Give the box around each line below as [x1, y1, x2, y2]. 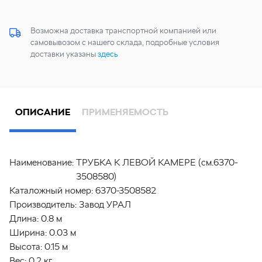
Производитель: [9, 199, 77, 211]
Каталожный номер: [9, 185, 93, 196]
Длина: [9, 213, 39, 225]
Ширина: [9, 227, 47, 239]
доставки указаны [30, 49, 98, 59]
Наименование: [9, 157, 74, 168]
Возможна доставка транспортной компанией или [30, 26, 216, 36]
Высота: [9, 241, 42, 253]
